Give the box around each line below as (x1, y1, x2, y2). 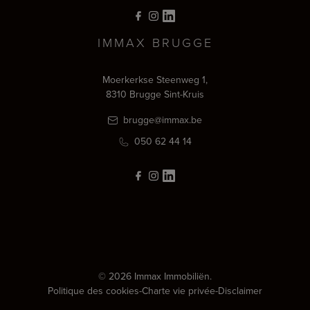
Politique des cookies (48, 283, 139, 298)
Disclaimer (218, 283, 262, 298)
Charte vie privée (142, 283, 215, 298)
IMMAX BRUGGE (97, 33, 213, 51)
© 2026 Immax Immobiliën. (98, 268, 212, 283)
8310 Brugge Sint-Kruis (106, 86, 204, 101)
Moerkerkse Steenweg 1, (102, 72, 208, 86)
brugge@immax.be (120, 112, 202, 127)
